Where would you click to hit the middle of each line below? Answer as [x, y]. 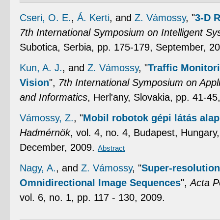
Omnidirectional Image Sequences [100, 182]
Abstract [111, 148]
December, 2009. [59, 147]
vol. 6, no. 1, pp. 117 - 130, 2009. [92, 197]
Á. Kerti [93, 17]
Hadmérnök [45, 132]
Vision [34, 82]
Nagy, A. [38, 168]
